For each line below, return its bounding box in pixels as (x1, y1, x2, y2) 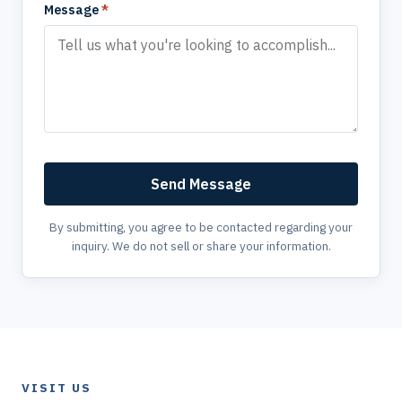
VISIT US (22, 380, 92, 396)
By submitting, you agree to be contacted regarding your (49, 219, 353, 235)
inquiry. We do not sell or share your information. (71, 238, 331, 254)
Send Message (151, 175, 251, 193)
